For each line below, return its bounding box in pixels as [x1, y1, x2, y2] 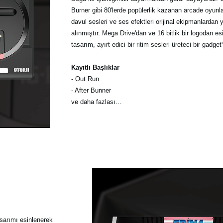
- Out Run [71, 75, 99, 83]
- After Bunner [71, 86, 111, 94]
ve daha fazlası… [71, 98, 122, 106]
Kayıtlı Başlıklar [71, 63, 119, 71]
